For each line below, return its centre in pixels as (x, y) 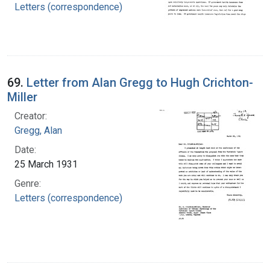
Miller (22, 97)
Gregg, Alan (38, 130)
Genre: (28, 183)
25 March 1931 (46, 164)
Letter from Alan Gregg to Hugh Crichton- (140, 82)
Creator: (31, 116)
